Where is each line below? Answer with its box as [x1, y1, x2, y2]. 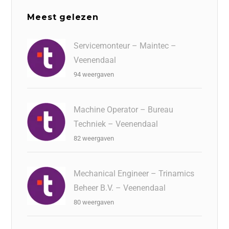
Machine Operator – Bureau [74, 105, 174, 114]
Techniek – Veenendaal [74, 119, 158, 129]
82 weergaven [74, 134, 114, 142]
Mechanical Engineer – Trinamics [74, 169, 195, 178]
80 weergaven [74, 198, 114, 206]
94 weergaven [74, 71, 114, 78]
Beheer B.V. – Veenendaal [74, 183, 166, 193]
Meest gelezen [27, 12, 99, 22]
